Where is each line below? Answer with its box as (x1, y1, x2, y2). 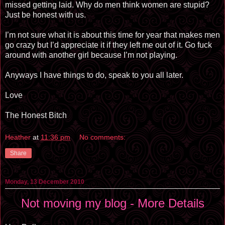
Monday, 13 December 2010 (5, 178, 84, 185)
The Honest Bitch (5, 111, 67, 120)
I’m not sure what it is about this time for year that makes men (5, 31, 220, 39)
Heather (5, 133, 31, 141)
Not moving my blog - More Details (21, 196, 204, 210)
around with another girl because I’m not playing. (5, 51, 177, 59)
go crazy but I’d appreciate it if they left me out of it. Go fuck (5, 41, 212, 49)
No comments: (79, 133, 126, 141)
